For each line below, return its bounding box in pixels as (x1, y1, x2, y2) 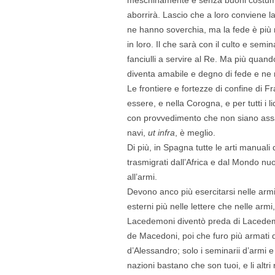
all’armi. (126, 171, 157, 182)
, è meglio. (174, 127, 215, 137)
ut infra (147, 127, 175, 137)
